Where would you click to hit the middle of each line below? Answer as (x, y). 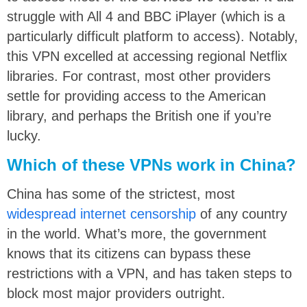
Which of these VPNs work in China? (151, 164)
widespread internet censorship (101, 213)
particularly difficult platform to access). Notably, (152, 36)
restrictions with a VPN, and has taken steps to (149, 273)
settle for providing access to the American (136, 96)
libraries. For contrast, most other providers (139, 76)
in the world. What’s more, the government (137, 233)
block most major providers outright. (116, 293)
